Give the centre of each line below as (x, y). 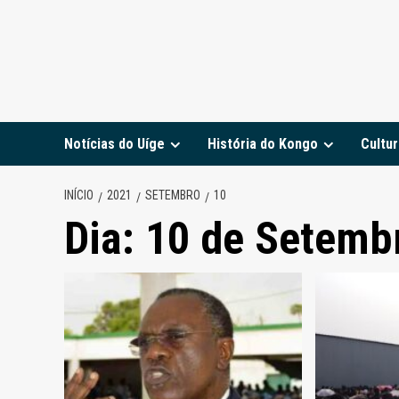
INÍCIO (79, 195)
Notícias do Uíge (114, 143)
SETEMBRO (173, 195)
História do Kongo (263, 143)
